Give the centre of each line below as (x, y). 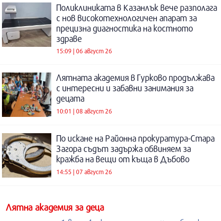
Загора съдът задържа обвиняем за (124, 149)
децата (70, 99)
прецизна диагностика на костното (125, 28)
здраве (69, 38)
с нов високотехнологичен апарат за (127, 18)
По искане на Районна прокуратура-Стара (135, 139)
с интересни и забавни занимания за (125, 88)
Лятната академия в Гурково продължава (135, 78)
